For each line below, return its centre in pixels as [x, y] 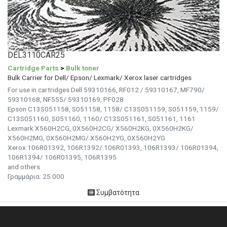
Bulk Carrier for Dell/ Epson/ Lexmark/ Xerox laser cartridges [100, 77]
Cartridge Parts [33, 68]
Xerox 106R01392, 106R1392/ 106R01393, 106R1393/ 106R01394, [113, 147]
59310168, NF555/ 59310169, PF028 [66, 99]
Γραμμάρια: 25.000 [36, 176]
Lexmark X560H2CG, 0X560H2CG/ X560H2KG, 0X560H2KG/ [101, 128]
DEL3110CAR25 [36, 55]
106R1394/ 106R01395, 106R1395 [62, 157]
